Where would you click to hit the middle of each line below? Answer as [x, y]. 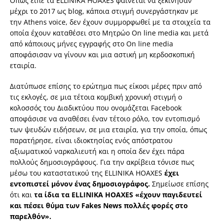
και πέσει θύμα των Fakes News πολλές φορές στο [99, 206]
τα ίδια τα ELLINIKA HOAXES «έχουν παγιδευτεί [118, 195]
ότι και [22, 195]
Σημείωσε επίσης [180, 184]
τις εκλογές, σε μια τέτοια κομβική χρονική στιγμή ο [96, 97]
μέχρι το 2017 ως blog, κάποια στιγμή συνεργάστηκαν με [104, 11]
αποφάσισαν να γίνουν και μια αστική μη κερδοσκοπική [102, 55]
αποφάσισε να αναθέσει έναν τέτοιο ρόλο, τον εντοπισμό [105, 119]
